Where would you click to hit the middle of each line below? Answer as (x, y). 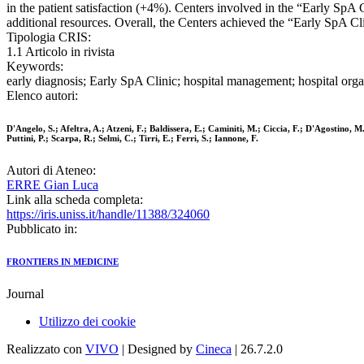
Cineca (214, 349)
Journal (25, 294)
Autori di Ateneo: (51, 171)
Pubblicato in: (42, 229)
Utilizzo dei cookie (87, 322)
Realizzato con (46, 349)
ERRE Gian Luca (52, 185)
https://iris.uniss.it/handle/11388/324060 (108, 214)
